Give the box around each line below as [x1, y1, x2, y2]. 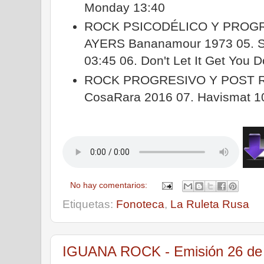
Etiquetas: [62, 197, 116, 210]
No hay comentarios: [70, 180, 150, 190]
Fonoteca [116, 197, 164, 210]
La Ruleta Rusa [170, 197, 249, 210]
